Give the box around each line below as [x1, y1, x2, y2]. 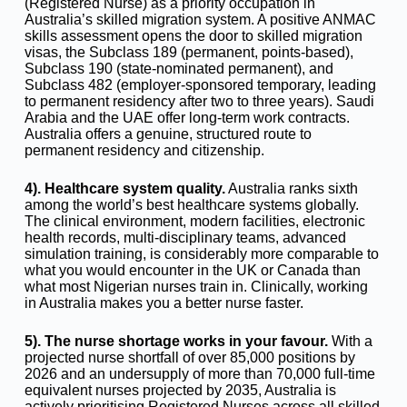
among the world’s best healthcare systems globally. [24, 196, 359, 213]
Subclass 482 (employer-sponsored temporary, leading [24, 76, 376, 93]
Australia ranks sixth [224, 180, 358, 196]
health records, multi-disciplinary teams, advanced [24, 229, 346, 245]
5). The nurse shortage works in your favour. [24, 333, 328, 349]
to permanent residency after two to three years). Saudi [24, 93, 374, 109]
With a [327, 333, 372, 349]
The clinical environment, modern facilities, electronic [24, 213, 365, 229]
